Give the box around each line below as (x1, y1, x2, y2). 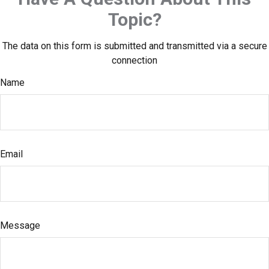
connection (112, 55, 157, 66)
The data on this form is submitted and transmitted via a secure (2, 40, 267, 52)
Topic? (107, 9, 162, 30)
